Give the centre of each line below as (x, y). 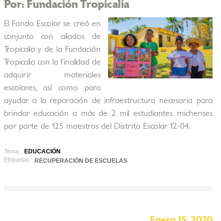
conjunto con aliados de (52, 37)
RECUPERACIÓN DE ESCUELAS (81, 161)
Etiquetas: (17, 160)
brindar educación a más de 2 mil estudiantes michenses (108, 113)
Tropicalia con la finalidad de (52, 62)
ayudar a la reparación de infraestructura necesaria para (108, 101)
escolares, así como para (52, 88)
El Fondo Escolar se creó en (52, 24)
